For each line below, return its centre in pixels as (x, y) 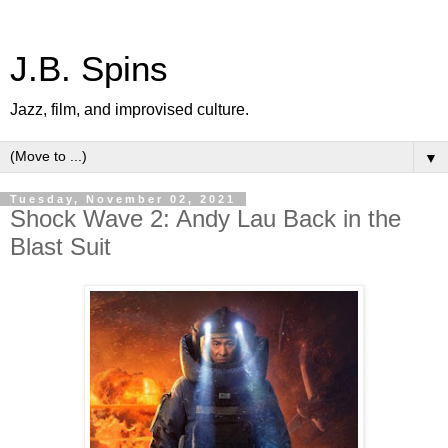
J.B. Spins (89, 69)
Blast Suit (60, 246)
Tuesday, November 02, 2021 (123, 199)
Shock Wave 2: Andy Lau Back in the (205, 218)
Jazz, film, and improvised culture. (129, 109)
